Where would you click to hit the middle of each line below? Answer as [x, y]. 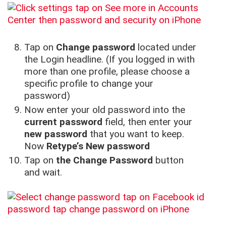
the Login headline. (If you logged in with [110, 59]
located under [167, 47]
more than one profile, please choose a [107, 71]
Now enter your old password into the [105, 110]
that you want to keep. [136, 134]
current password [64, 122]
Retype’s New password [98, 146]
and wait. [43, 173]
